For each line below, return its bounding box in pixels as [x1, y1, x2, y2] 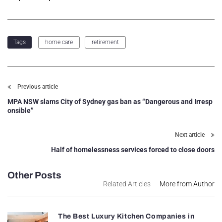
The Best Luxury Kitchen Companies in [57, 212, 195, 220]
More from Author [160, 179, 215, 188]
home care [45, 38, 73, 46]
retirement [92, 38, 119, 46]
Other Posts [7, 169, 61, 180]
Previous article [17, 83, 58, 90]
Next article [175, 131, 205, 138]
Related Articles [103, 179, 151, 188]
